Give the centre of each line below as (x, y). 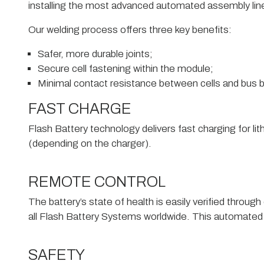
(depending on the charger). (90, 143)
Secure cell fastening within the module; (126, 68)
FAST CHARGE (80, 108)
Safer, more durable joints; (95, 54)
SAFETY (57, 255)
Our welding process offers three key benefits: (130, 29)
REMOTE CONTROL (97, 181)
